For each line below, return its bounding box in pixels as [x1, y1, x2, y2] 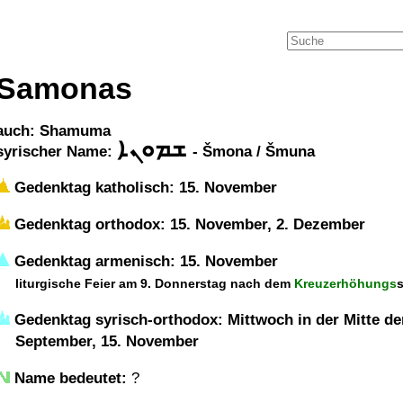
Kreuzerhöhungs [294, 276, 397, 291]
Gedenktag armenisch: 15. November [10, 253, 278, 270]
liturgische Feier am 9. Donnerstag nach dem [15, 276, 294, 291]
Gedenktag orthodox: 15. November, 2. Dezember [10, 216, 365, 233]
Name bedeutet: [14, 370, 127, 387]
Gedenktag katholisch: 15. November [10, 179, 277, 196]
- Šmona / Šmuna [193, 143, 315, 160]
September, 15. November [15, 333, 199, 350]
